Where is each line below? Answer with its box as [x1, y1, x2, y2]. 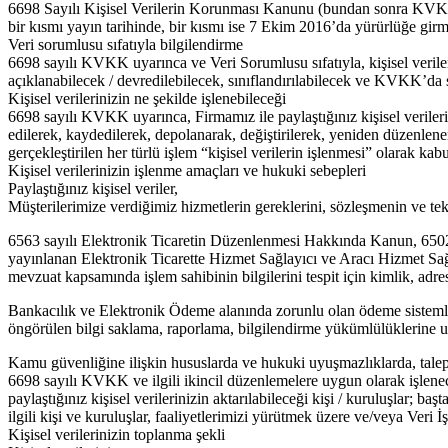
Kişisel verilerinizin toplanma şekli [8, 426, 225, 444]
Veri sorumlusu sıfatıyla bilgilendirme [8, 36, 243, 54]
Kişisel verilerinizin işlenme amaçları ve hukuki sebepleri [8, 162, 366, 180]
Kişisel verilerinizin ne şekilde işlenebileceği [8, 90, 286, 108]
